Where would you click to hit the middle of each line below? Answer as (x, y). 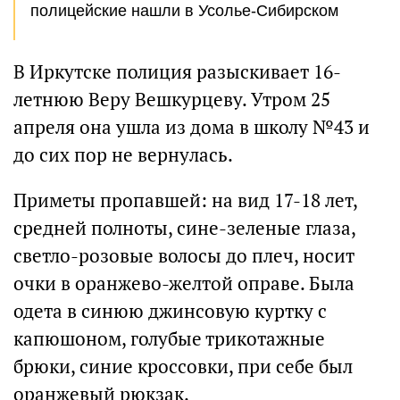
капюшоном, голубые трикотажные (169, 339)
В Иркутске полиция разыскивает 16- (177, 72)
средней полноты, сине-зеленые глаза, (184, 228)
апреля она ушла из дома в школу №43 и (192, 127)
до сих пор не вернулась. (123, 155)
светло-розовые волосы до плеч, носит (184, 256)
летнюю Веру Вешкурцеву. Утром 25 (172, 100)
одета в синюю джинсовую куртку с (170, 311)
